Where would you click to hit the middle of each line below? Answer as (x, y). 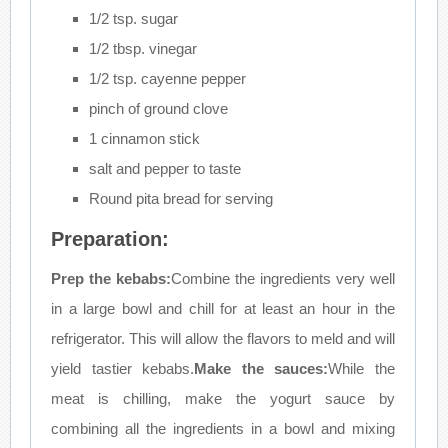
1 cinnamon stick (144, 138)
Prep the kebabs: (111, 278)
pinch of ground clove (158, 108)
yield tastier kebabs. (123, 368)
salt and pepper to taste (164, 168)
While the (361, 368)
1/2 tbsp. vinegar (142, 48)
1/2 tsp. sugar (133, 18)
